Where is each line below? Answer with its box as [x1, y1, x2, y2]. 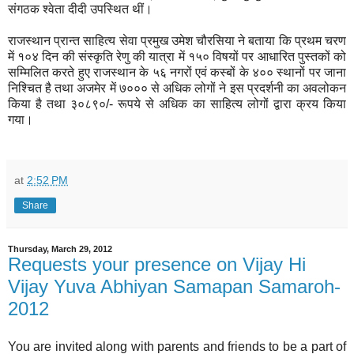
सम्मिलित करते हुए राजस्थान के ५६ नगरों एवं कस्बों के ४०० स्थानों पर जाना [8, 65, 346, 79]
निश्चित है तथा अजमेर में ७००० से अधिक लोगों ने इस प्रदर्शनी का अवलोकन [8, 81, 346, 95]
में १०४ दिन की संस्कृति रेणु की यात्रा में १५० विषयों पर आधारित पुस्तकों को [8, 49, 346, 63]
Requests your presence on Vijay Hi [8, 253, 306, 275]
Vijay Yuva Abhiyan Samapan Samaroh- [8, 275, 341, 297]
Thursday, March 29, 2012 [8, 243, 112, 254]
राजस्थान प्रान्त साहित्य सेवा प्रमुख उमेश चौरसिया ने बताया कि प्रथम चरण [8, 33, 346, 47]
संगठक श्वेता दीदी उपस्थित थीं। [8, 2, 153, 16]
